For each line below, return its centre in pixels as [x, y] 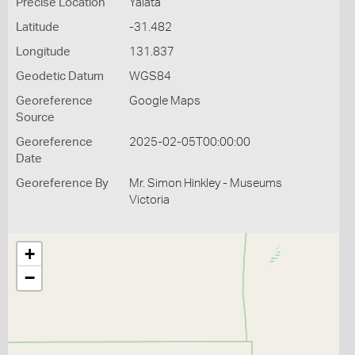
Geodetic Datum [60, 76]
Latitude [38, 27]
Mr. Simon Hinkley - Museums [205, 183]
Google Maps [164, 101]
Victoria [149, 200]
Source [35, 118]
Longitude [43, 52]
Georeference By [62, 183]
